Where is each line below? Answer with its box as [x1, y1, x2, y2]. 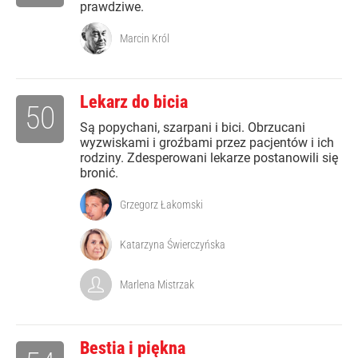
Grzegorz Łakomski [120, 198, 203, 212]
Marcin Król [120, 32, 169, 46]
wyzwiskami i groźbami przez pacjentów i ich [80, 135, 334, 151]
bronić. [80, 165, 118, 181]
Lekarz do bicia [80, 92, 188, 113]
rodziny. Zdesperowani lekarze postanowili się [80, 150, 338, 166]
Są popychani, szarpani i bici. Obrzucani [80, 120, 305, 136]
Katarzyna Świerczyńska [120, 238, 225, 252]
